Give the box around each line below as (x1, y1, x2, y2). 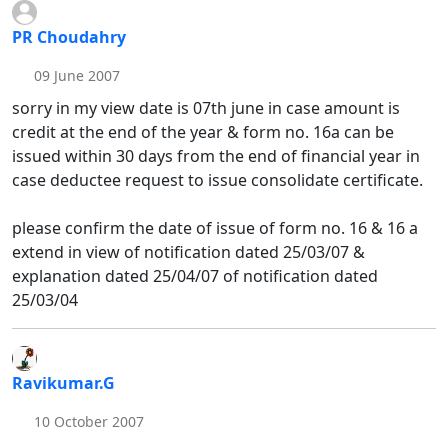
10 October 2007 (29, 411, 144, 431)
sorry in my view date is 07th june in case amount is (12, 96, 400, 119)
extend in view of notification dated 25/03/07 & (12, 240, 365, 263)
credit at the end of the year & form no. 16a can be (12, 120, 394, 143)
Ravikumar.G (12, 371, 115, 394)
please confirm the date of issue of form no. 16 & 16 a (12, 216, 418, 239)
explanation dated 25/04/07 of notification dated (12, 264, 378, 287)
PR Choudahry (12, 25, 126, 48)
